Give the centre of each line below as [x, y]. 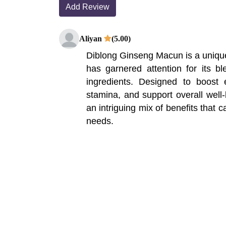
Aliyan [92, 38]
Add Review [88, 7]
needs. [100, 121]
